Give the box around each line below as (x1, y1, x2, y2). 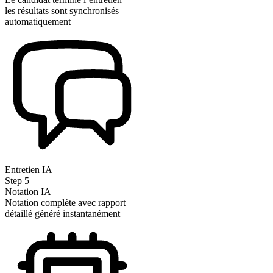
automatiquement (5, 16, 71, 27)
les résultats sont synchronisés (5, 5, 119, 16)
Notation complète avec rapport (5, 197, 126, 208)
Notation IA (5, 186, 51, 197)
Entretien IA (5, 164, 52, 175)
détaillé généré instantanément (5, 208, 120, 219)
